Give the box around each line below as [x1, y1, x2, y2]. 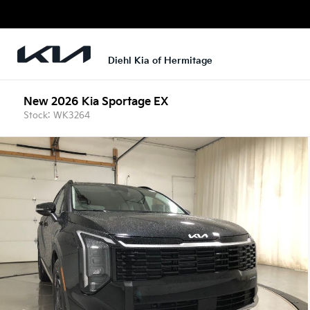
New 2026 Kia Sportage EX [24, 95, 169, 109]
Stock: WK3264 [24, 109, 91, 121]
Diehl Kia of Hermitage [108, 56, 212, 66]
